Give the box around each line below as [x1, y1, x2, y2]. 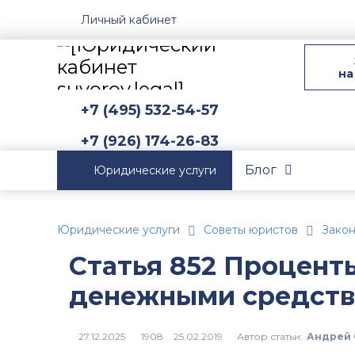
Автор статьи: [236, 330, 303, 342]
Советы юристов [204, 223, 298, 237]
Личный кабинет [81, 12, 177, 27]
